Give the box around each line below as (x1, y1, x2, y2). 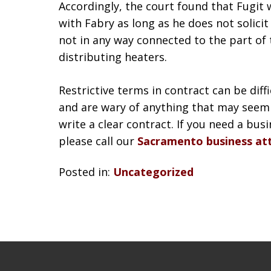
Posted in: (59, 164, 110, 179)
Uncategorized (113, 164, 194, 179)
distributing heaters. (59, 50, 167, 64)
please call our (59, 134, 137, 148)
